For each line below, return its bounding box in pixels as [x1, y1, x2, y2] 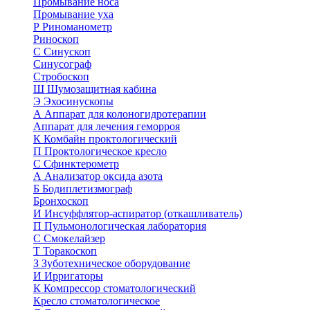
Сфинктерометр [44, 158, 119, 170]
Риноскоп [33, 33, 79, 45]
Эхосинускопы [44, 95, 113, 107]
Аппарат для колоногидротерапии [44, 108, 206, 120]
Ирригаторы [44, 270, 103, 282]
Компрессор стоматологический [44, 282, 196, 294]
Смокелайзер [44, 232, 105, 244]
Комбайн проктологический [44, 133, 177, 145]
